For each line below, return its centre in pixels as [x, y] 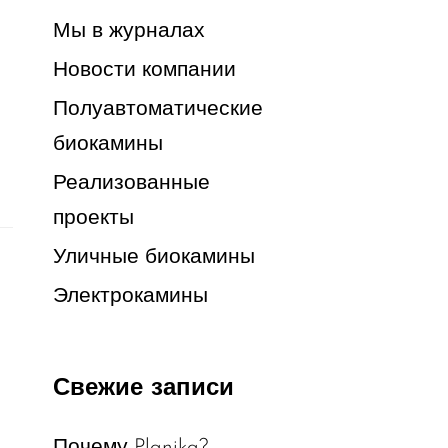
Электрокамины [130, 296]
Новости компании [144, 70]
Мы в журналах [128, 31]
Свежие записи [143, 388]
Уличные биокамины [153, 257]
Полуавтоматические [157, 109]
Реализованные [131, 183]
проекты [93, 218]
